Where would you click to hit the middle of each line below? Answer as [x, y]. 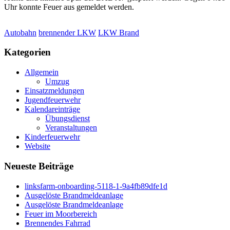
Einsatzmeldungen [54, 91]
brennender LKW [67, 32]
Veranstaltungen [71, 128]
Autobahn [20, 32]
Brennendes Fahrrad [57, 223]
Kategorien [27, 52]
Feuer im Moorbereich [61, 214]
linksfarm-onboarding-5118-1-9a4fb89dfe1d [96, 186]
